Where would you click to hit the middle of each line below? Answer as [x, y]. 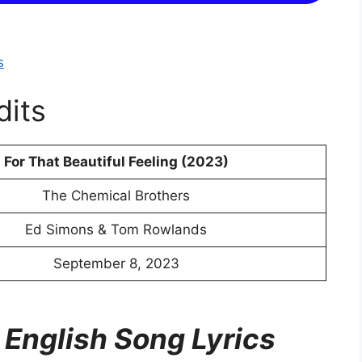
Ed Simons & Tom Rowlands [116, 229]
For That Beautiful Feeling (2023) [116, 161]
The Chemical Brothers [116, 195]
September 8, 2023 [116, 263]
